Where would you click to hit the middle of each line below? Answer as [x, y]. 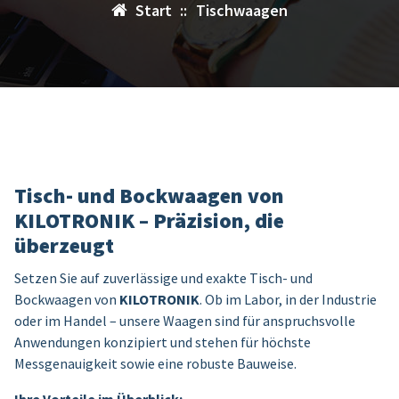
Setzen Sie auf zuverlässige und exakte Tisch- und [163, 277]
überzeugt [64, 245]
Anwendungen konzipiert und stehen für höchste [163, 342]
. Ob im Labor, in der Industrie [288, 299]
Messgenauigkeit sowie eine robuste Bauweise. [155, 363]
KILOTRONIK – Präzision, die [149, 220]
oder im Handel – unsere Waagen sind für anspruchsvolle [185, 320]
